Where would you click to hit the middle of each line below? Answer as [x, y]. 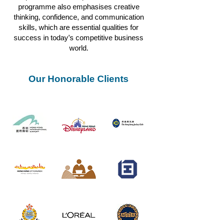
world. [79, 48]
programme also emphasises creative [79, 7]
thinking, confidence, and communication [79, 17]
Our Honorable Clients [79, 79]
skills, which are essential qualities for [79, 27]
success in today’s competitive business [79, 38]
